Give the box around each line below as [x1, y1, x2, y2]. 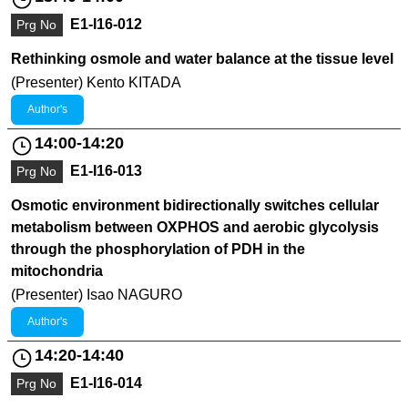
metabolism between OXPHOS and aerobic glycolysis [11, 219, 379, 235]
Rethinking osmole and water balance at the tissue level [11, 50, 393, 66]
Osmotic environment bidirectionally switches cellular [11, 197, 379, 213]
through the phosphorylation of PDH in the [11, 240, 305, 257]
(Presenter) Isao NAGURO [11, 286, 182, 302]
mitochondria [11, 262, 103, 279]
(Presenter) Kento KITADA [11, 74, 181, 90]
